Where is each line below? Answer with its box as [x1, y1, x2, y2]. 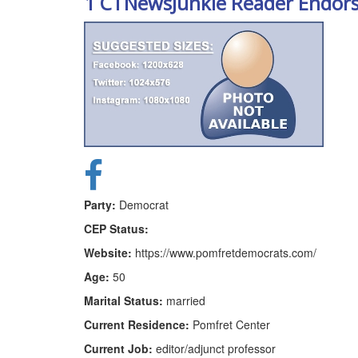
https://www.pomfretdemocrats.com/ [131, 244, 316, 261]
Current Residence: [83, 316, 189, 332]
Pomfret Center [189, 316, 270, 332]
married [162, 292, 205, 308]
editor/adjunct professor [152, 340, 276, 356]
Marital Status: [83, 292, 163, 308]
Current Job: [83, 340, 153, 356]
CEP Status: [83, 220, 149, 237]
